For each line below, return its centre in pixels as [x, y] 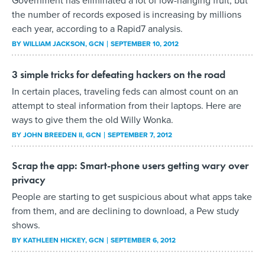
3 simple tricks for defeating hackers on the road [119, 74]
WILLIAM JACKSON [54, 43]
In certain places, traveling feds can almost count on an [125, 91]
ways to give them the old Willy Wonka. [93, 119]
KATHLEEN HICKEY [54, 240]
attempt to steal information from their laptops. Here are [127, 105]
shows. [26, 225]
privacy [29, 179]
